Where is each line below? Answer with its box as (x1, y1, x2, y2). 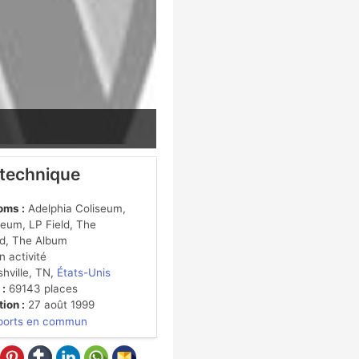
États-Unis (56, 265, 111, 279)
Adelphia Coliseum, (24, 201, 126, 215)
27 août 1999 (24, 297, 95, 311)
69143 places (5, 281, 78, 295)
